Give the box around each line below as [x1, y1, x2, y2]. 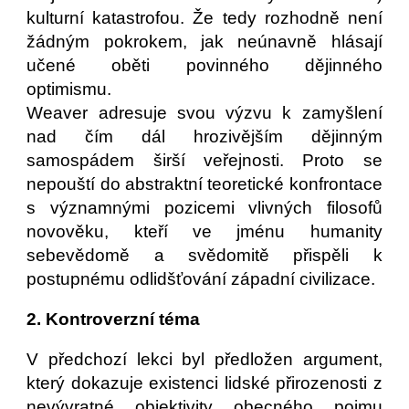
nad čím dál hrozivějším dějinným [26, 127, 383, 146]
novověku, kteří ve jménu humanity [26, 222, 383, 241]
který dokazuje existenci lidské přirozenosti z [26, 373, 383, 393]
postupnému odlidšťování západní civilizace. [26, 269, 381, 288]
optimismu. [26, 79, 117, 99]
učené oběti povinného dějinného [26, 56, 383, 75]
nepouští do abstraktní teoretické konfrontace [26, 174, 383, 194]
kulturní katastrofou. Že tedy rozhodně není [26, 8, 383, 27]
